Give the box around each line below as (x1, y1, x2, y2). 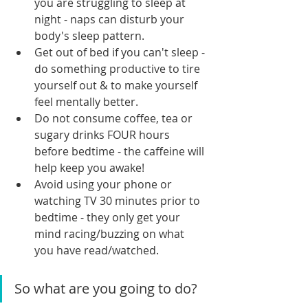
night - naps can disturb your (34, 12, 187, 27)
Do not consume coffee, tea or (34, 111, 195, 126)
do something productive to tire (34, 61, 203, 77)
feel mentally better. (34, 94, 138, 110)
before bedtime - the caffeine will (34, 144, 207, 159)
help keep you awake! (34, 160, 144, 176)
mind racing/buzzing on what (34, 226, 187, 242)
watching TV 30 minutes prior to (34, 193, 203, 209)
